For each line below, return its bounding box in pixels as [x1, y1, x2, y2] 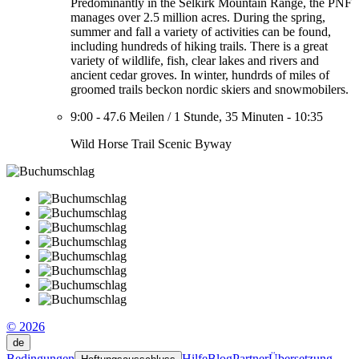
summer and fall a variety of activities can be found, [71, 25, 331, 38]
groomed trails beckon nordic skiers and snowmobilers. [71, 83, 349, 96]
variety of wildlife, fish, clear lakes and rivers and [71, 54, 319, 67]
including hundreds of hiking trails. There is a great [71, 39, 328, 53]
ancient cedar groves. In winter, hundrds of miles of [71, 68, 329, 82]
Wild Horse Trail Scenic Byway [71, 137, 232, 151]
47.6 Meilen [103, 110, 164, 123]
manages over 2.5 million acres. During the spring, [71, 10, 325, 24]
